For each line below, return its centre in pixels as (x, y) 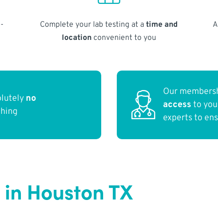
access (177, 105)
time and (162, 25)
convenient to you (124, 38)
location (76, 38)
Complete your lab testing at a (93, 25)
